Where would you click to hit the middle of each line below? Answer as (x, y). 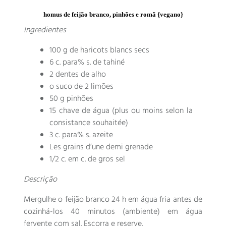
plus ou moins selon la (154, 111)
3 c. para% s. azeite (81, 135)
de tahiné (109, 62)
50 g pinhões (72, 99)
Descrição (41, 179)
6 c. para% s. (71, 62)
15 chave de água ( (82, 111)
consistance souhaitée (88, 123)
